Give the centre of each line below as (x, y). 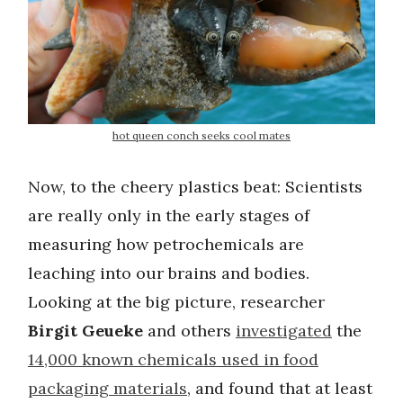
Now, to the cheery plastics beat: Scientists (195, 187)
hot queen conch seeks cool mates (201, 136)
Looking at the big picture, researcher (176, 302)
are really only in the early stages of (169, 216)
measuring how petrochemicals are (166, 245)
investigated (284, 331)
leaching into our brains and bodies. (169, 273)
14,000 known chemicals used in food (173, 360)
